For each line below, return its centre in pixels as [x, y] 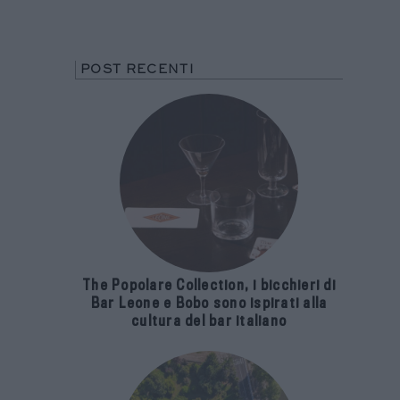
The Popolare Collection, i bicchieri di [209, 205]
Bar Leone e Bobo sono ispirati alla [209, 223]
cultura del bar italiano [209, 241]
